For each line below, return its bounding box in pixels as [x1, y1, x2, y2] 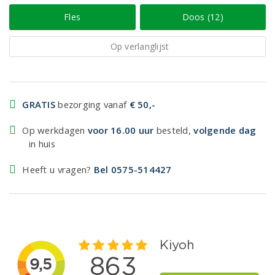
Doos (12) [182, 11, 223, 23]
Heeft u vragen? [22, 163, 94, 176]
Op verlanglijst [110, 41, 169, 52]
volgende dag [193, 124, 257, 136]
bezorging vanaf [55, 98, 130, 110]
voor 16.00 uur [87, 124, 154, 136]
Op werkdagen [22, 124, 88, 136]
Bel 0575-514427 [93, 163, 172, 176]
